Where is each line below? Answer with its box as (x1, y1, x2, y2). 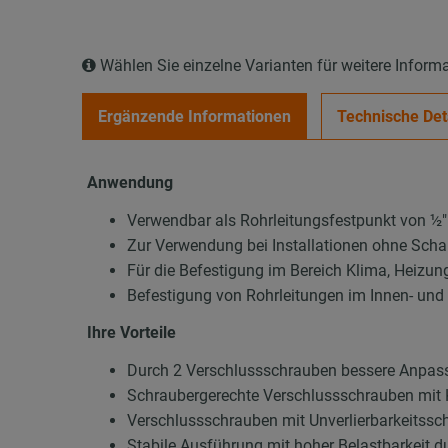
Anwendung (87, 173, 174, 193)
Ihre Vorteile (87, 323, 177, 343)
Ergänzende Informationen (98, 107, 292, 127)
